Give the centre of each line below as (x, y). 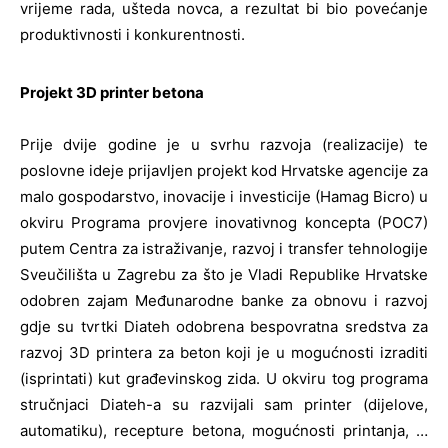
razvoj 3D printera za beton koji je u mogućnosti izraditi (224, 353)
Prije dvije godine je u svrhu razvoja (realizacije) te (224, 145)
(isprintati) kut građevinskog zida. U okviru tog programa (224, 379)
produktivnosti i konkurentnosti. (132, 35)
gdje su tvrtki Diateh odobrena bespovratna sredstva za (224, 327)
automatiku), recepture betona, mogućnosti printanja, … (224, 431)
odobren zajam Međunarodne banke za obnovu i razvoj (224, 301)
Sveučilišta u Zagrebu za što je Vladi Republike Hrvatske (224, 275)
